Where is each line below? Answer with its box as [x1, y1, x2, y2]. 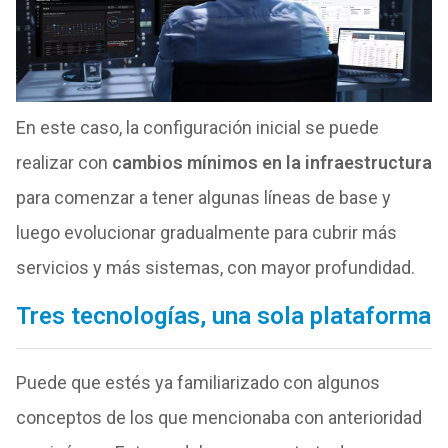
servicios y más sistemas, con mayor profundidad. [15, 256, 415, 278]
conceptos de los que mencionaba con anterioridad [15, 406, 422, 428]
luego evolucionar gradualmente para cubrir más [15, 221, 397, 243]
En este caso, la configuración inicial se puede [15, 116, 379, 138]
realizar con [15, 151, 112, 173]
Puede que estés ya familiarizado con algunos [15, 371, 380, 393]
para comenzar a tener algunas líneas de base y [15, 186, 391, 208]
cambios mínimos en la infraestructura [111, 151, 432, 173]
